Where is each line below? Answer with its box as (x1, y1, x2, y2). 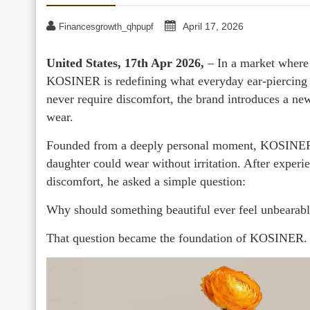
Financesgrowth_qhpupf (59, 21, 154, 32)
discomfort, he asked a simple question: (46, 174, 246, 188)
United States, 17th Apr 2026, (46, 55, 208, 70)
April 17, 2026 (183, 20, 244, 32)
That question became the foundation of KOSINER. (46, 230, 307, 245)
